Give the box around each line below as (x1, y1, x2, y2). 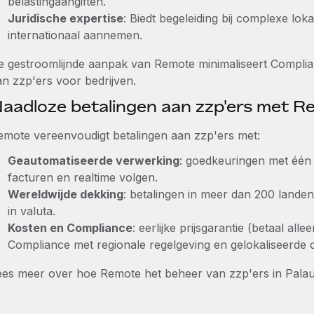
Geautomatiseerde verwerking (7, 153, 179, 168)
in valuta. (7, 204, 55, 218)
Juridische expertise (7, 11, 123, 25)
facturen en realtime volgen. (7, 170, 158, 184)
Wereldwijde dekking (7, 187, 123, 201)
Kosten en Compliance (7, 221, 132, 235)
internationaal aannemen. (7, 28, 142, 42)
